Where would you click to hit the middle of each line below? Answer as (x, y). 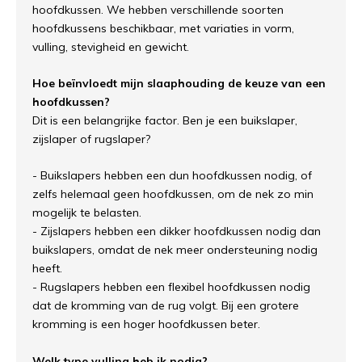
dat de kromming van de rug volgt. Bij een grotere (166, 306)
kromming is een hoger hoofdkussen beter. (146, 324)
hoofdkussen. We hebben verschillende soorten (158, 10)
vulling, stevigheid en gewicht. (111, 47)
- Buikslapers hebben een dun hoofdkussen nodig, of (172, 176)
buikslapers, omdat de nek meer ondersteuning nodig (175, 250)
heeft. (47, 269)
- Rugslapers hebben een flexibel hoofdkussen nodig (171, 287)
